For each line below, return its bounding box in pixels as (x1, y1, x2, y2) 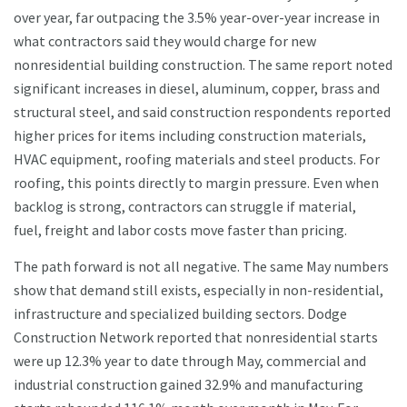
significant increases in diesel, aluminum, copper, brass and (14, 79, 380, 98)
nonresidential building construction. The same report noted (14, 55, 392, 74)
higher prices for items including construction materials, (14, 126, 366, 145)
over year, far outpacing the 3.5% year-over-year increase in (14, 8, 380, 27)
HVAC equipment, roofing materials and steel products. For (14, 150, 380, 169)
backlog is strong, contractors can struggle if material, (14, 197, 356, 216)
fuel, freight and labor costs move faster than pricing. (14, 221, 350, 240)
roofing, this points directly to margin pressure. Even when (14, 174, 379, 193)
